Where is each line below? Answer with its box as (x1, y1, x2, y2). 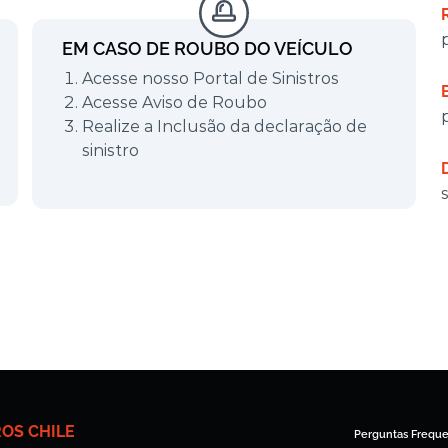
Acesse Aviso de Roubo (82, 92, 267, 112)
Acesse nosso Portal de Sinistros (82, 68, 339, 88)
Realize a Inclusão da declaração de (82, 116, 367, 136)
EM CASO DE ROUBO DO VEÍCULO (62, 37, 353, 59)
